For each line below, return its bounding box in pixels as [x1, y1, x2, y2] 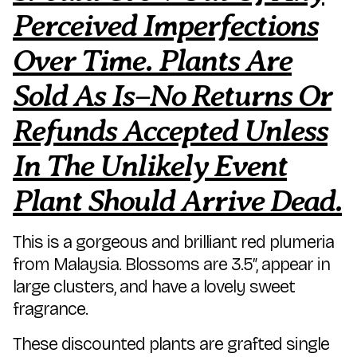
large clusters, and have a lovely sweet [13, 277, 295, 298]
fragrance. [13, 299, 88, 320]
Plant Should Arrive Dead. [13, 182, 342, 219]
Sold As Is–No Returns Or [13, 77, 331, 114]
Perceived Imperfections [13, 7, 318, 44]
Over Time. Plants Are [13, 42, 292, 79]
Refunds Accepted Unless [13, 112, 328, 149]
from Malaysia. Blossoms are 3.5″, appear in [13, 254, 330, 276]
